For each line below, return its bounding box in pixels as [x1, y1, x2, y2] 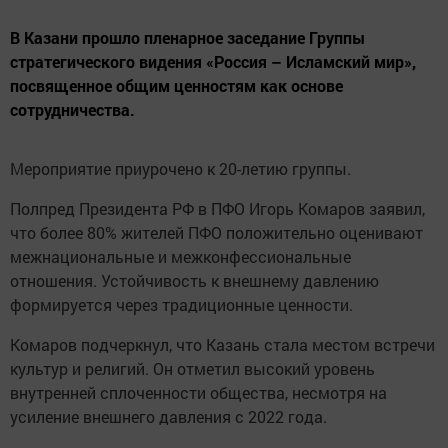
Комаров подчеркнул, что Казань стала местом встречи [10, 333, 435, 355]
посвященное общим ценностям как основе [10, 74, 343, 96]
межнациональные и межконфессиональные [10, 245, 351, 267]
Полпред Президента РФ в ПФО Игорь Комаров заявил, [10, 197, 425, 219]
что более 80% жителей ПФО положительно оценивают [10, 221, 423, 243]
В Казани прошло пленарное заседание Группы [10, 26, 365, 48]
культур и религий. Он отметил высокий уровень [10, 357, 375, 379]
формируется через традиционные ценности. [10, 293, 353, 315]
